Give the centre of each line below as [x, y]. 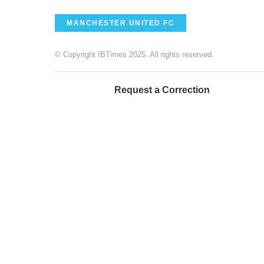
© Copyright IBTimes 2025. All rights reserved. [134, 54]
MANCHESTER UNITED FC [121, 23]
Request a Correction [162, 90]
